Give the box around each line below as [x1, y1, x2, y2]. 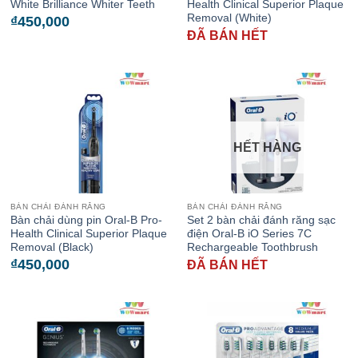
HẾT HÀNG [233, 140, 301, 154]
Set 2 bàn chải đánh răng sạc [186, 214, 336, 227]
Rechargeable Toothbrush [186, 241, 318, 254]
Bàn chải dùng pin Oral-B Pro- [10, 214, 162, 227]
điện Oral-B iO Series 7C [186, 228, 312, 241]
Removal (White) [186, 12, 272, 25]
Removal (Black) [10, 241, 93, 254]
